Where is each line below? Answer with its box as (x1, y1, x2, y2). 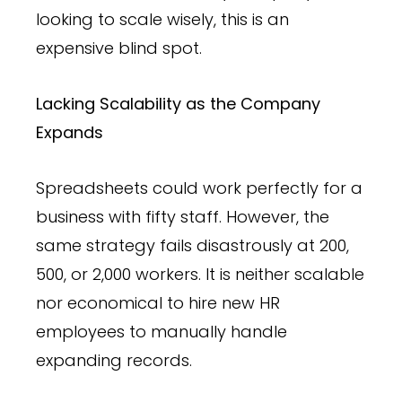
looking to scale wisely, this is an (36, 7, 289, 31)
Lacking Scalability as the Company (36, 92, 320, 115)
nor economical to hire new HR (36, 291, 280, 314)
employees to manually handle (36, 319, 287, 343)
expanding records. (36, 348, 192, 371)
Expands (36, 120, 103, 144)
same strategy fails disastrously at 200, (36, 233, 349, 257)
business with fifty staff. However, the (36, 205, 329, 228)
